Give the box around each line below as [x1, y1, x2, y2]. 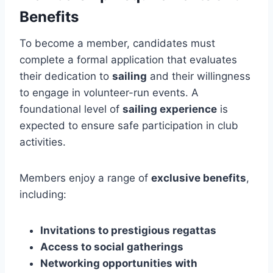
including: [19, 188, 66, 200]
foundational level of [19, 102, 122, 115]
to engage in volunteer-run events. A [19, 86, 199, 99]
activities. [19, 135, 66, 148]
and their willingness [147, 69, 250, 82]
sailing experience [122, 102, 217, 115]
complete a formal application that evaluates [19, 53, 237, 66]
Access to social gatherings [40, 240, 183, 253]
